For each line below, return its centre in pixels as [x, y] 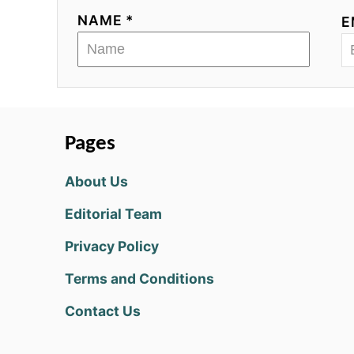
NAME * [106, 20]
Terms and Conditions [139, 279]
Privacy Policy [112, 246]
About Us [96, 181]
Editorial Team [113, 214]
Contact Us [103, 311]
